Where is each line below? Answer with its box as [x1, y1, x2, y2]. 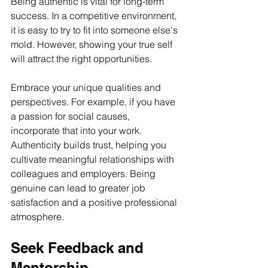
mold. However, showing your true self [11, 38, 175, 50]
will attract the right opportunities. [11, 53, 152, 65]
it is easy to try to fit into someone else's [11, 24, 180, 36]
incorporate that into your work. [11, 124, 144, 136]
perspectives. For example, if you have [11, 96, 178, 108]
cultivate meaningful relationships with [11, 153, 176, 165]
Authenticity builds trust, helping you [11, 139, 169, 151]
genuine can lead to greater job [11, 182, 148, 194]
